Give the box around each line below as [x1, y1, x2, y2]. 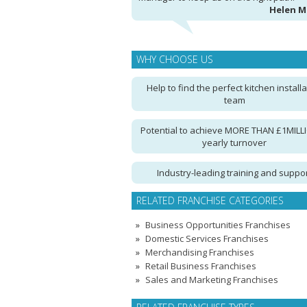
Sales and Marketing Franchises [145, 273, 278, 286]
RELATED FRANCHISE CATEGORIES [136, 194, 284, 207]
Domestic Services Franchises [145, 232, 269, 245]
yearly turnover [202, 136, 267, 149]
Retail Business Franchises [145, 260, 256, 272]
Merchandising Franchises [145, 246, 254, 258]
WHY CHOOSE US [136, 53, 213, 66]
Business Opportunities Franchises [145, 219, 291, 231]
